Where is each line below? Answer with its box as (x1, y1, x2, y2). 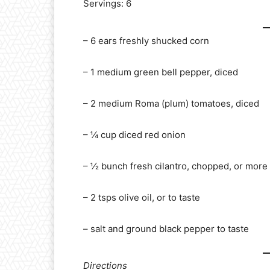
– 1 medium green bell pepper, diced (83, 66, 238, 78)
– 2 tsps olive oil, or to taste (83, 191, 200, 203)
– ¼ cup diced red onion (83, 128, 186, 140)
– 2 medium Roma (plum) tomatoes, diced (83, 97, 259, 109)
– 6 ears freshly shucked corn (83, 34, 209, 46)
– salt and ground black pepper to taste (83, 222, 249, 234)
